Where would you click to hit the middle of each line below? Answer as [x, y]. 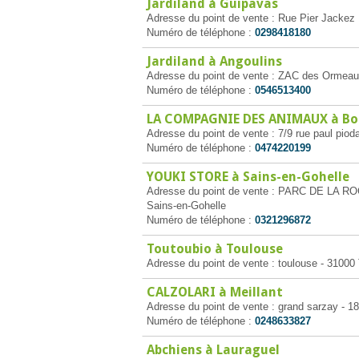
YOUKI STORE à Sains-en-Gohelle [248, 177]
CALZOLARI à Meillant [215, 292]
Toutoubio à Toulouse [215, 249]
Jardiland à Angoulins [214, 61]
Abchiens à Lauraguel [213, 350]
